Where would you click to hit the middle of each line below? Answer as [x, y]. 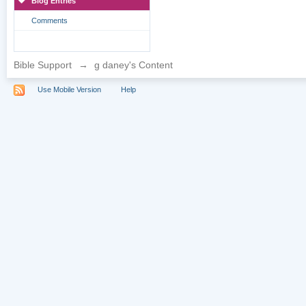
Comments [50, 20]
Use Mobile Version [70, 89]
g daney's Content [134, 65]
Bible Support [43, 65]
